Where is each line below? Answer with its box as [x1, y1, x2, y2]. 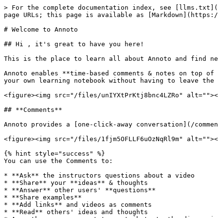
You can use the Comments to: [4, 157, 113, 164]
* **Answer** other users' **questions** [4, 186, 156, 194]
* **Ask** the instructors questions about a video [4, 172, 195, 179]
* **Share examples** [4, 194, 82, 201]
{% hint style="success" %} [4, 150, 105, 157]
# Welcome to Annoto [4, 26, 78, 33]
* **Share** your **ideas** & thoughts [4, 179, 148, 186]
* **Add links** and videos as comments [4, 201, 152, 208]
